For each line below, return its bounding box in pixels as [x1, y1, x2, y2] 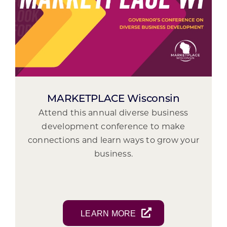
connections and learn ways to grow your [27, 136, 200, 145]
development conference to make [42, 123, 185, 131]
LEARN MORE [81, 209, 136, 218]
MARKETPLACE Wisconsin [47, 94, 180, 104]
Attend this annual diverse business [39, 109, 188, 118]
